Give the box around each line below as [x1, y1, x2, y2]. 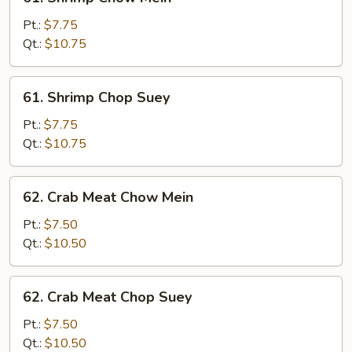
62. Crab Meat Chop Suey [23, 288, 192, 306]
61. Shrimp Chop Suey [23, 88, 170, 107]
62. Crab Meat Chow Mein [23, 188, 193, 207]
